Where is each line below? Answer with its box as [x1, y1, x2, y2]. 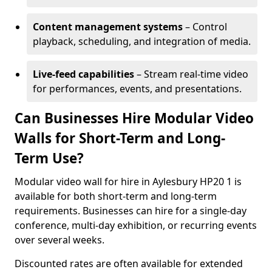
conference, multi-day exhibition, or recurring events [15, 219, 257, 232]
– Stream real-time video [134, 67, 248, 81]
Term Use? [15, 149, 84, 168]
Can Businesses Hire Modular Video [15, 109, 254, 127]
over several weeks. [15, 233, 104, 246]
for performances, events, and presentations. [33, 82, 242, 95]
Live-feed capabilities [33, 67, 134, 81]
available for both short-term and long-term [15, 189, 217, 203]
